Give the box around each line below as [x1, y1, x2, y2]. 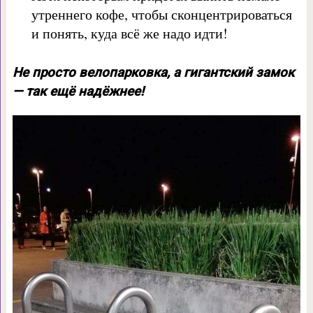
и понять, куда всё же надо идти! [31, 24, 228, 43]
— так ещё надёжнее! [12, 84, 144, 100]
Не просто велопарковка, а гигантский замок [12, 65, 294, 81]
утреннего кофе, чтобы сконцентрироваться [31, 5, 292, 24]
